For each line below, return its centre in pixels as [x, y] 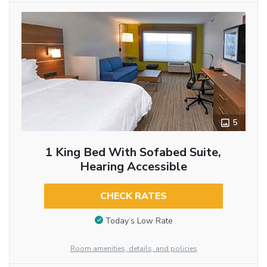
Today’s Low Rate [139, 221]
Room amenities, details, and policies [133, 248]
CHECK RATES [133, 196]
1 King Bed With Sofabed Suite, [133, 152]
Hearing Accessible [133, 167]
